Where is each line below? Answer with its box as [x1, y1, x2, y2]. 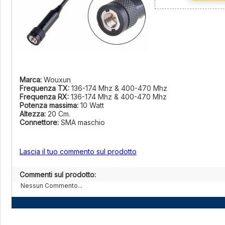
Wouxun [44, 75, 71, 84]
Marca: [20, 75, 44, 84]
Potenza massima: [20, 101, 78, 109]
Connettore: [20, 118, 59, 127]
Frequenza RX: [20, 92, 71, 101]
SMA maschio [61, 118, 105, 127]
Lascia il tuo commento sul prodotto [20, 147, 137, 156]
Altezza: [20, 109, 46, 118]
